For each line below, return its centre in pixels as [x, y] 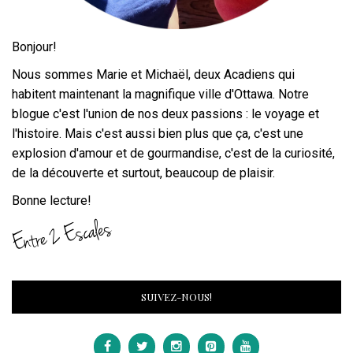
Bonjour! [34, 47]
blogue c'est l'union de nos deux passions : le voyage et [165, 114]
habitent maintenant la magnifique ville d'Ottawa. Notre [160, 95]
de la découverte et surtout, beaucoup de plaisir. [143, 173]
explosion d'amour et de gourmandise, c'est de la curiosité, [173, 154]
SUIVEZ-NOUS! [176, 297]
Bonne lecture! [52, 201]
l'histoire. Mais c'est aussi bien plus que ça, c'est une [158, 134]
